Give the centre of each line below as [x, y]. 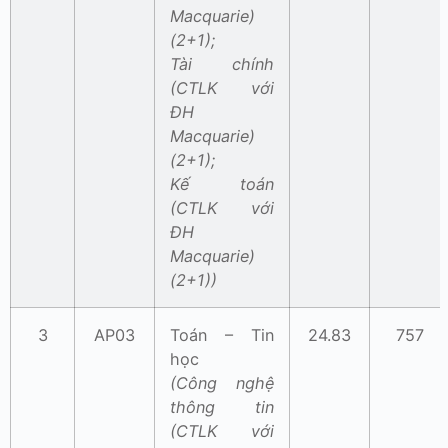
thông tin [222, 407]
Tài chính [222, 64]
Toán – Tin [222, 335]
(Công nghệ [222, 383]
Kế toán [222, 184]
